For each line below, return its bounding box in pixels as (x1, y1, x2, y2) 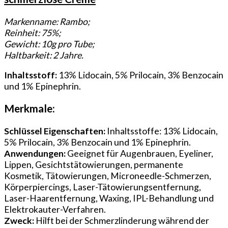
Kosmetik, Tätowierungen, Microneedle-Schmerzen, (4, 169, 211, 181)
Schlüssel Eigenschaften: (4, 125, 105, 136)
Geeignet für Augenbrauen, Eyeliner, (66, 147, 213, 159)
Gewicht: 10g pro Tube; (4, 38, 94, 49)
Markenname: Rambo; (4, 15, 90, 27)
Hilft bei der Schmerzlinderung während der (34, 214, 209, 226)
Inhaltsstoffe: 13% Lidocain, (105, 125, 218, 136)
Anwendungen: (4, 147, 66, 159)
